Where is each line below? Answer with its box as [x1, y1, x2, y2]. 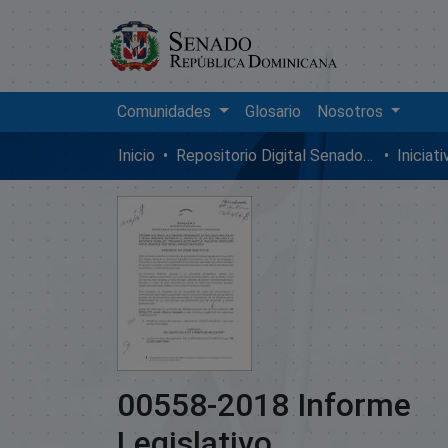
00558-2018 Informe [117, 385, 411, 424]
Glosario [244, 101, 301, 121]
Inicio [118, 145, 155, 165]
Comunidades [117, 101, 211, 121]
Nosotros [316, 101, 383, 121]
